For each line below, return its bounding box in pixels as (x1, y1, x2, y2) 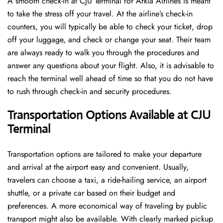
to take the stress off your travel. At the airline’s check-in (7, 8, 193, 20)
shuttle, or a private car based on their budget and (7, 187, 175, 199)
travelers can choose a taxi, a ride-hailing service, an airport (7, 174, 207, 186)
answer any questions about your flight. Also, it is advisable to (7, 60, 214, 72)
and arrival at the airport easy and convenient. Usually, (7, 161, 189, 173)
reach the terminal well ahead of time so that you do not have (7, 73, 213, 85)
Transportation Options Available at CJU (7, 108, 211, 123)
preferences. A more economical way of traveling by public (7, 200, 207, 212)
